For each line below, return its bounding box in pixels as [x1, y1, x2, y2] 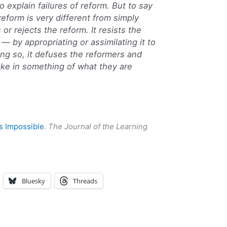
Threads [73, 176, 98, 186]
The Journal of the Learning [48, 122, 148, 132]
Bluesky [22, 176, 46, 186]
